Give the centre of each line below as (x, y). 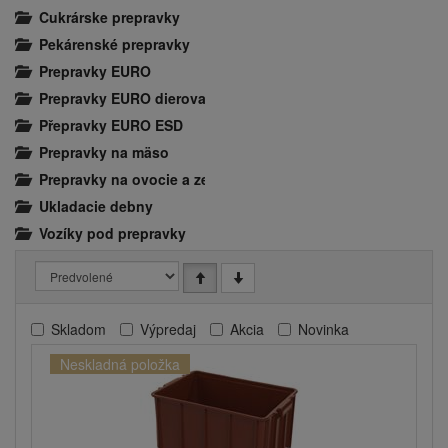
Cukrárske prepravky (109, 17)
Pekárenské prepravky (114, 44)
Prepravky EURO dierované (131, 98)
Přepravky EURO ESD (111, 125)
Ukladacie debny (96, 206)
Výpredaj (168, 329)
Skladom (78, 329)
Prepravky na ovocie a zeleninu (145, 179)
